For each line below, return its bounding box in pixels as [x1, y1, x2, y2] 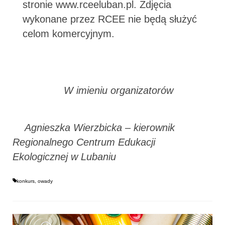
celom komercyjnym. [23, 28, 115, 39]
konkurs [17, 178, 35, 184]
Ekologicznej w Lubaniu [13, 151, 116, 162]
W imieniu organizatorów [13, 84, 173, 96]
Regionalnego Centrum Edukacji [13, 136, 155, 148]
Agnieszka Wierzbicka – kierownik [13, 122, 175, 133]
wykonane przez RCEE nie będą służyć [23, 13, 197, 25]
